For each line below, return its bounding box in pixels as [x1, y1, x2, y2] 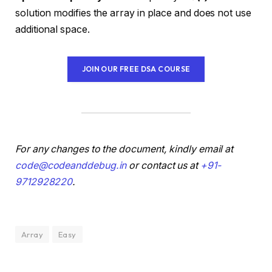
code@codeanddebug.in [15, 159, 127, 171]
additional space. [15, 24, 90, 36]
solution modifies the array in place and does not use [15, 7, 251, 19]
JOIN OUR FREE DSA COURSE [81, 64, 191, 74]
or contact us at [126, 159, 200, 171]
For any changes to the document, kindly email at [15, 143, 234, 155]
